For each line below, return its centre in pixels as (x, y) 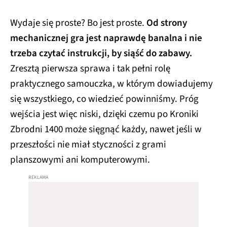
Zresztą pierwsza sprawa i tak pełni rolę (90, 69)
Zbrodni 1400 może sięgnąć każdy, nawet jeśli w (106, 129)
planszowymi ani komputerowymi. (81, 160)
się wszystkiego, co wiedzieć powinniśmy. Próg (104, 99)
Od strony (167, 23)
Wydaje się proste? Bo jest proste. (78, 23)
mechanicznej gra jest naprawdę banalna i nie (106, 38)
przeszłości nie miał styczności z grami (88, 145)
